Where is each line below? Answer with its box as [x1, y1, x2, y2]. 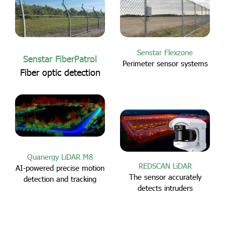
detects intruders [137, 182, 193, 193]
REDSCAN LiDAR [138, 160, 192, 171]
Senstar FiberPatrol [23, 52, 97, 64]
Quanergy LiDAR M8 [27, 151, 93, 162]
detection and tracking [24, 173, 96, 184]
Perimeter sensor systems [122, 58, 208, 69]
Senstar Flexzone [137, 47, 193, 58]
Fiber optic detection [20, 66, 100, 78]
